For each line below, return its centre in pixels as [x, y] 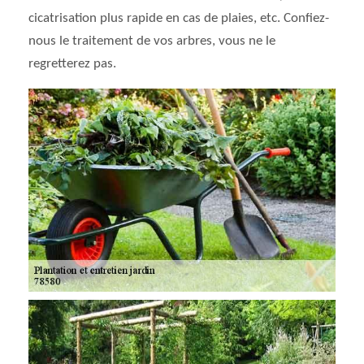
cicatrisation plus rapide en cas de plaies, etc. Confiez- [179, 18]
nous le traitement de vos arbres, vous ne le [152, 41]
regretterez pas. [72, 64]
